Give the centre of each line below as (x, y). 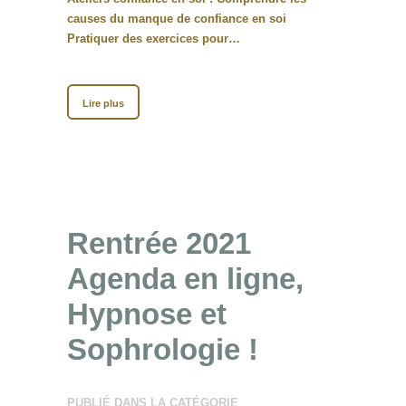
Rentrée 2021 (159, 243)
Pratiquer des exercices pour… (154, 38)
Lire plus (103, 103)
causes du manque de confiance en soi (177, 18)
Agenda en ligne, (185, 278)
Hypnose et (147, 314)
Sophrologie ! (163, 349)
